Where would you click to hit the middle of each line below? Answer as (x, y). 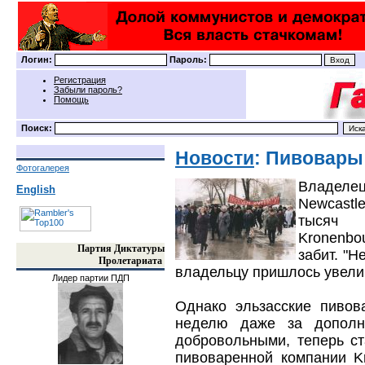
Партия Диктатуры (121, 248)
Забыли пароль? (88, 90)
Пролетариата (132, 261)
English (36, 189)
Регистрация (80, 80)
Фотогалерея (43, 168)
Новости (215, 158)
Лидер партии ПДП (90, 278)
